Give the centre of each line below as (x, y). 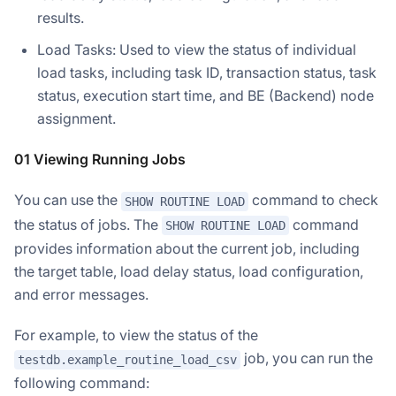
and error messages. (81, 295)
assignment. (76, 118)
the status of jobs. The (88, 224)
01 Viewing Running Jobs (100, 159)
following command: (82, 382)
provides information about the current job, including (187, 249)
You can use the (68, 199)
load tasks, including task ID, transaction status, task (207, 72)
